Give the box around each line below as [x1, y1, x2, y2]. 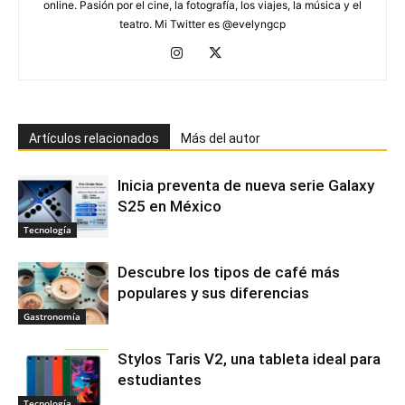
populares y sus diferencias [118, 284, 309, 303]
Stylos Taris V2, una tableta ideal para [118, 350, 381, 369]
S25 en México [118, 197, 221, 216]
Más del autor [181, 131, 260, 146]
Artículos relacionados [29, 131, 159, 146]
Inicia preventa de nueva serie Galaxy [118, 176, 374, 195]
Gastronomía [24, 309, 80, 323]
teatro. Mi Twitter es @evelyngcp [119, 17, 286, 32]
